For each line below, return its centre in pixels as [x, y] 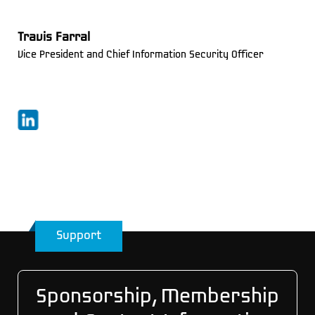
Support [79, 236]
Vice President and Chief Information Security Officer [140, 55]
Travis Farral [53, 37]
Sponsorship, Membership [157, 297]
